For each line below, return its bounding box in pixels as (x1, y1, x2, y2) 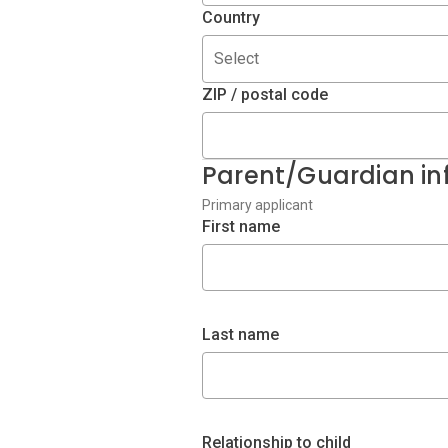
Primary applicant (202, 197, 313, 213)
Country (202, 8, 260, 27)
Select (214, 49, 259, 68)
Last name (202, 325, 279, 344)
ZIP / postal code (202, 85, 328, 104)
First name (202, 217, 280, 236)
